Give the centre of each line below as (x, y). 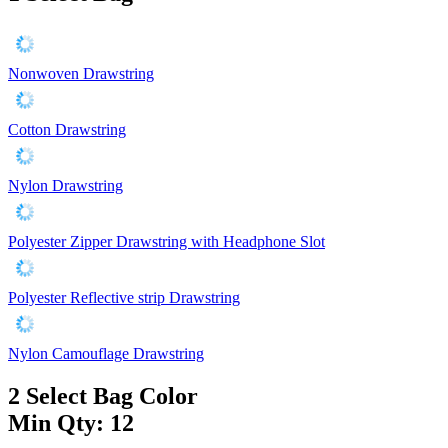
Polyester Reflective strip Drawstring (124, 297)
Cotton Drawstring (67, 129)
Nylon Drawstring (65, 185)
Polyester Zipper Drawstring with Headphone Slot (166, 241)
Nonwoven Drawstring (81, 73)
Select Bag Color (112, 395)
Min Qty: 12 (71, 422)
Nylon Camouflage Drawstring (106, 353)
